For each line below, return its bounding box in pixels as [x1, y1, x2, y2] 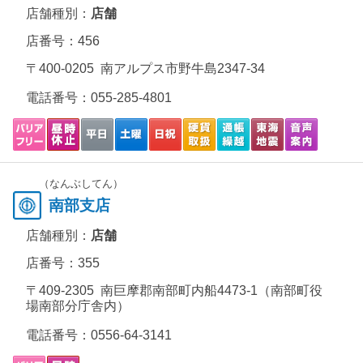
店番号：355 [26, 256, 100, 270]
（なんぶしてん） [39, 177, 123, 190]
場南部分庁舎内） [26, 299, 130, 313]
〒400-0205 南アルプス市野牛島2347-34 [26, 62, 265, 75]
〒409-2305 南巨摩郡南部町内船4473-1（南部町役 [26, 284, 322, 297]
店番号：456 [26, 34, 100, 48]
